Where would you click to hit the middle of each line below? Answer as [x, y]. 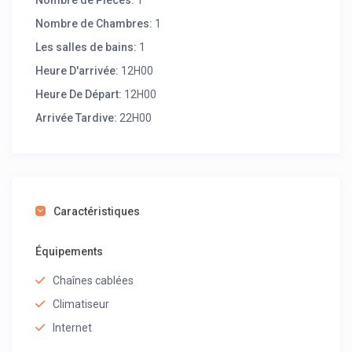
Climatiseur [81, 304]
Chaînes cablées [93, 281]
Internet [73, 328]
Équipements [70, 252]
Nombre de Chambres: [94, 24]
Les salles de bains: [86, 48]
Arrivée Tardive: [77, 118]
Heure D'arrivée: [77, 71]
